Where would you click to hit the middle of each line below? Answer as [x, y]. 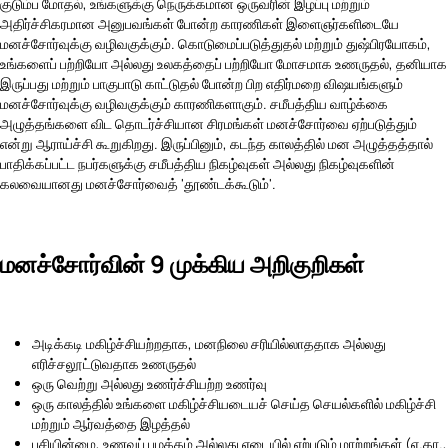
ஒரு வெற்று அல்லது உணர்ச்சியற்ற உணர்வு [149, 383]
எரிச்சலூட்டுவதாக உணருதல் [114, 363]
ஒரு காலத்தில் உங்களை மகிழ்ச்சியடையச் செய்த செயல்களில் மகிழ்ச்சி [234, 403]
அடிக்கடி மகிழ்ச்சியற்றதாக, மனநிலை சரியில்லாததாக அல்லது [209, 343]
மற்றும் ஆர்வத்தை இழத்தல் [111, 423]
